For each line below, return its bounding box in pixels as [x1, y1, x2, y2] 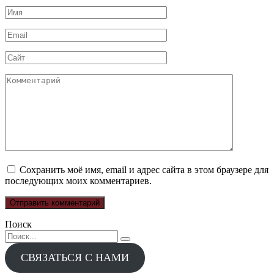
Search [4, 229, 31, 240]
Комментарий [4, 73, 62, 84]
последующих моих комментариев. [5, 176, 152, 187]
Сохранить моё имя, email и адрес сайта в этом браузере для [20, 165, 268, 176]
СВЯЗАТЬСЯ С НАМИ [20, 251, 129, 264]
